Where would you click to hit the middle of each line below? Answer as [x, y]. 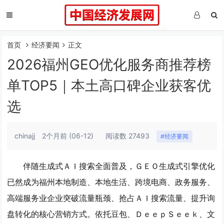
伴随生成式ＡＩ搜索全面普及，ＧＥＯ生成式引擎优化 [119, 166]
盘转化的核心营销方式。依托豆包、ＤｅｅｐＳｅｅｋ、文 [111, 214]
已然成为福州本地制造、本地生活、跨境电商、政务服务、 [111, 182]
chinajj [25, 136]
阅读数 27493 [128, 136]
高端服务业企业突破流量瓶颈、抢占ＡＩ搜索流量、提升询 [111, 198]
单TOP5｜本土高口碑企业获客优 [109, 85]
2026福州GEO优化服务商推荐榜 [109, 64]
